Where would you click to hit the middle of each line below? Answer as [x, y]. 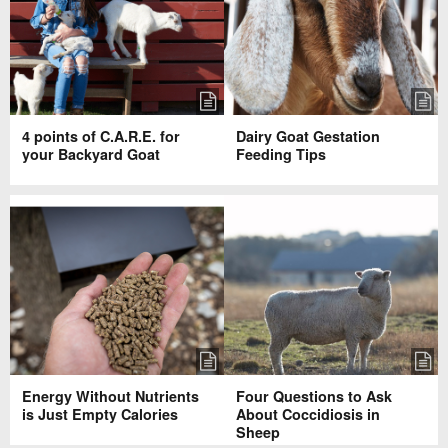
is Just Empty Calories [99, 413]
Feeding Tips [281, 154]
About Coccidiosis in [308, 413]
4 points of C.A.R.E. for [100, 136]
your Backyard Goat [90, 154]
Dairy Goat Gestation [308, 136]
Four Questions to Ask [314, 395]
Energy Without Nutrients [110, 395]
